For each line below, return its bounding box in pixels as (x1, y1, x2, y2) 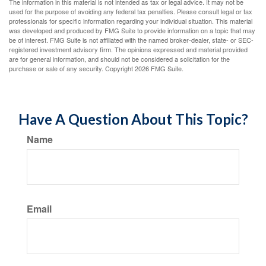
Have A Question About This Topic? (18, 110, 248, 128)
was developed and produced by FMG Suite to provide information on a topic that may (9, 26, 255, 35)
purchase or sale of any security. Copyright (9, 64, 135, 73)
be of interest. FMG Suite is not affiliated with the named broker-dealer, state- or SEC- (9, 35, 254, 45)
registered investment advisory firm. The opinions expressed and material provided (9, 45, 248, 54)
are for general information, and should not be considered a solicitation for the (9, 54, 230, 64)
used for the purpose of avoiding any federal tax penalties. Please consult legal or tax (9, 7, 252, 16)
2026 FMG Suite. (135, 64, 183, 73)
